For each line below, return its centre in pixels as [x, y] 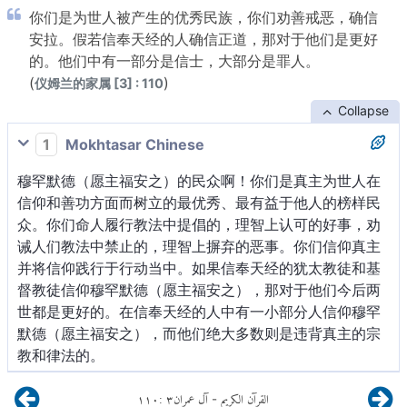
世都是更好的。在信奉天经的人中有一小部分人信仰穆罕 [199, 311]
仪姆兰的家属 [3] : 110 [99, 83]
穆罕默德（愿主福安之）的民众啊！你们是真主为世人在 [199, 180]
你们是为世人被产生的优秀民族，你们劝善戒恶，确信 [203, 17]
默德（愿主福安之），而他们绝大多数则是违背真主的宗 [199, 333]
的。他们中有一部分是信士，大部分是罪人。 [174, 60]
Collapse [363, 110]
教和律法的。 [61, 355]
